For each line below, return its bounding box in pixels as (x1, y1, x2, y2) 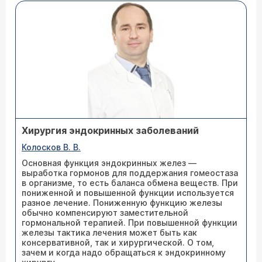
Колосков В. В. (22, 142, 81, 152)
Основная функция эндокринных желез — (22, 158, 196, 168)
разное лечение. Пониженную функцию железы (22, 198, 222, 208)
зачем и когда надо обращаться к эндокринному (22, 247, 226, 257)
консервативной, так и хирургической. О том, (22, 237, 214, 247)
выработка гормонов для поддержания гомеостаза (22, 168, 238, 178)
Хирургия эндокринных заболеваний (22, 125, 199, 136)
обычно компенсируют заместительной (22, 208, 188, 218)
